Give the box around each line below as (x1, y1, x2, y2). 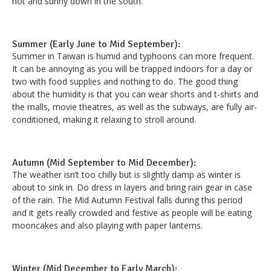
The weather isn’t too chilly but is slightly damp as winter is (12, 169, 241, 181)
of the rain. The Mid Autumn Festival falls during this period (12, 194, 243, 206)
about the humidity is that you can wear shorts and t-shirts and (12, 88, 258, 100)
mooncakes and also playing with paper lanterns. (12, 220, 205, 232)
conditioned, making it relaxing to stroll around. (12, 114, 196, 126)
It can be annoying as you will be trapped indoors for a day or (12, 63, 252, 75)
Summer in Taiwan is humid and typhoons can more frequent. (12, 50, 254, 62)
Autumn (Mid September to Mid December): (12, 157, 196, 169)
